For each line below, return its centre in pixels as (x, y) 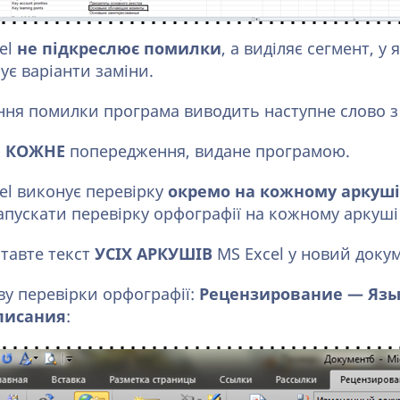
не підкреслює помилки (119, 49)
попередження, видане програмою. (210, 152)
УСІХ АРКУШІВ (156, 254)
